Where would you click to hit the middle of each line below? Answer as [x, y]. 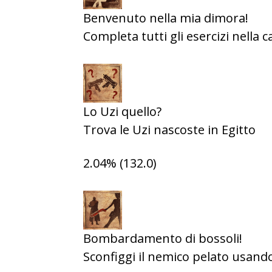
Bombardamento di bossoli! [163, 238]
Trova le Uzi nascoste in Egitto [169, 130]
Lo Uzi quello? [122, 111]
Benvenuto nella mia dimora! [166, 18]
